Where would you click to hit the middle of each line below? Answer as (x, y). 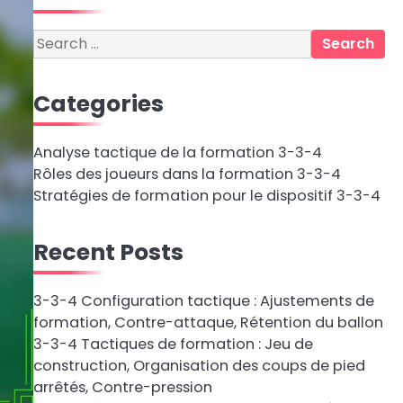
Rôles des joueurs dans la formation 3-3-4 (187, 174)
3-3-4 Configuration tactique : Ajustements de (203, 301)
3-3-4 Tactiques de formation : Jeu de (173, 344)
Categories (98, 103)
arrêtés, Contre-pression (122, 387)
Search (57, 39)
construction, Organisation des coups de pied (199, 366)
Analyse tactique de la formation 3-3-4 (177, 152)
